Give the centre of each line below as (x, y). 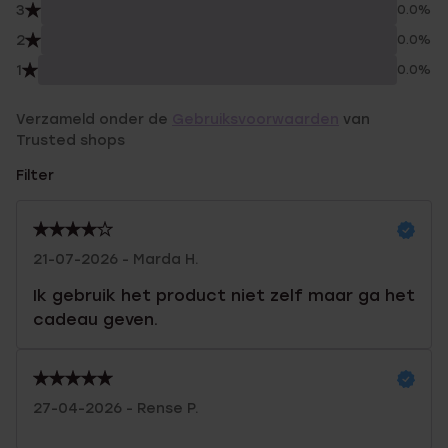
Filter (35, 175)
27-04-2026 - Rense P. (116, 408)
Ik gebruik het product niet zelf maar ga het (224, 295)
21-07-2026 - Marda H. (116, 259)
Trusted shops (70, 140)
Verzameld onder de (94, 119)
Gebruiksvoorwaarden (255, 119)
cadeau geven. (95, 319)
